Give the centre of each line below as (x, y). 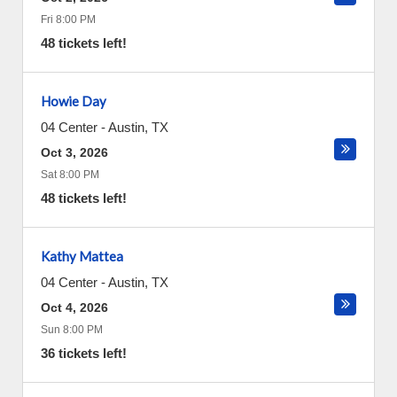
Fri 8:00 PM (68, 19)
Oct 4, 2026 (74, 307)
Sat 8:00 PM (70, 175)
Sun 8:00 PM (72, 330)
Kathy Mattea (82, 256)
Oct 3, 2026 (74, 152)
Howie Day (74, 101)
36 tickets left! (84, 353)
